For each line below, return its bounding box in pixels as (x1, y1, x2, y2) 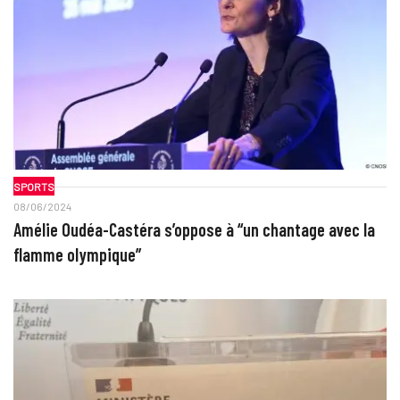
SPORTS (12, 179, 54, 193)
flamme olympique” (12, 244, 141, 266)
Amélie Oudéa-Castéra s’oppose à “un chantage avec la (12, 219, 375, 241)
